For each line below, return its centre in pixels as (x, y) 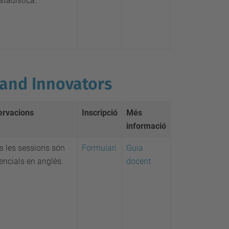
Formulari (99, 148)
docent (139, 161)
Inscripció (100, 113)
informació (146, 126)
